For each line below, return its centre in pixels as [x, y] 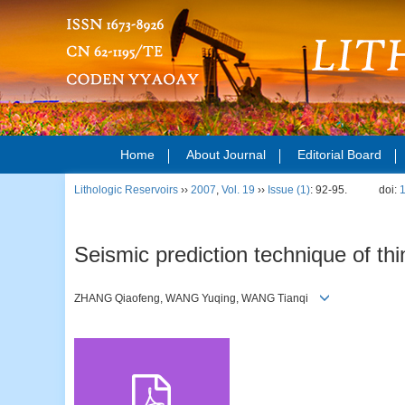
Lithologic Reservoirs [126, 190]
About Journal [226, 155]
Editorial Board [339, 155]
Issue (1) [289, 190]
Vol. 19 [238, 190]
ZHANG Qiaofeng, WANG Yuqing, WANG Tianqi [197, 298]
